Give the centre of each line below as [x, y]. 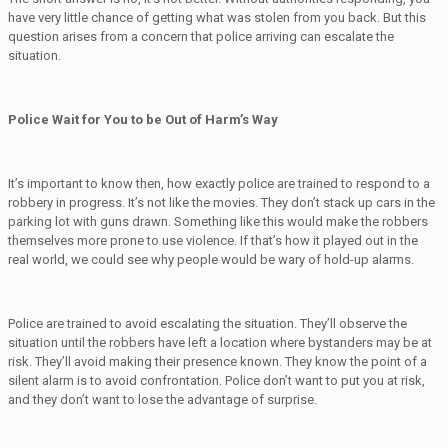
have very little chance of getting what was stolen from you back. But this [217, 18]
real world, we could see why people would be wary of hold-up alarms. [211, 260]
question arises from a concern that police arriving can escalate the [201, 37]
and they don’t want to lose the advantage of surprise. [162, 400]
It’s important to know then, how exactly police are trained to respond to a [219, 184]
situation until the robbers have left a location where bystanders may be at [220, 343]
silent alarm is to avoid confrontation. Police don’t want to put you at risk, [216, 381]
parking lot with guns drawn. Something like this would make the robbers [218, 222]
